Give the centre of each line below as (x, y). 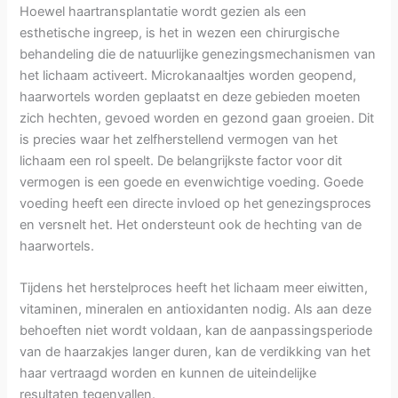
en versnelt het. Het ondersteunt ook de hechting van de (191, 224)
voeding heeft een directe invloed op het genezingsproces (196, 203)
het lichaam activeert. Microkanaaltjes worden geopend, (188, 75)
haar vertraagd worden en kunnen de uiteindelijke (168, 374)
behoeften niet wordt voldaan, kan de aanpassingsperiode (196, 331)
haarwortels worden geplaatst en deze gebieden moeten (191, 96)
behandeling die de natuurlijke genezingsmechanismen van (198, 54)
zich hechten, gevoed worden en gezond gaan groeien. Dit (197, 118)
